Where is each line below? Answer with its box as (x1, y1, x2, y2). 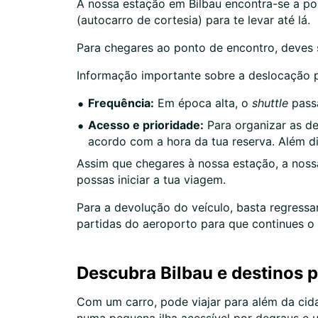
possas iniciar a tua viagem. (77, 172, 226, 187)
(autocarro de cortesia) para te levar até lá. (77, 13, 310, 27)
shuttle (252, 96, 288, 110)
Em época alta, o (154, 96, 252, 110)
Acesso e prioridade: (88, 118, 204, 132)
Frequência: (88, 96, 154, 110)
